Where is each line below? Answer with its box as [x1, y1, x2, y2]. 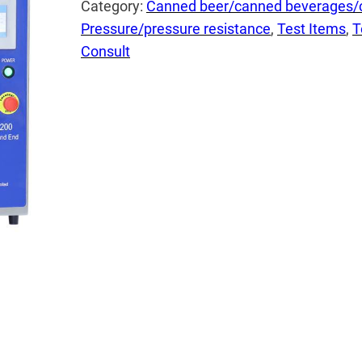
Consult [81, 43, 130, 61]
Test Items [277, 20, 346, 38]
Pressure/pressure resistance [81, 20, 271, 38]
